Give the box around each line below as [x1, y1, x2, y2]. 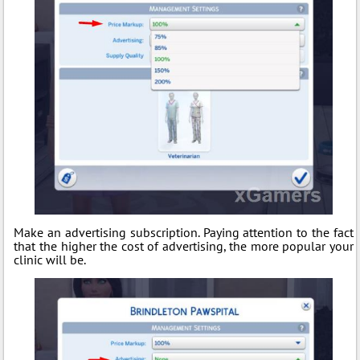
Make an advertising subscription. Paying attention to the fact [14, 223, 354, 240]
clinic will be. [14, 251, 87, 268]
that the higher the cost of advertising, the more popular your [14, 237, 354, 254]
